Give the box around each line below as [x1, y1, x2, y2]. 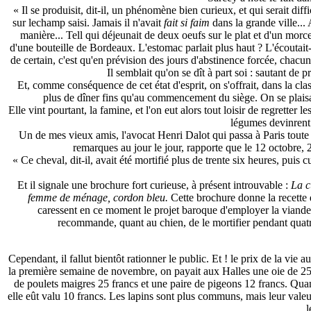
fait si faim [163, 17, 210, 28]
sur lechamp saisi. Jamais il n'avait [12, 17, 164, 28]
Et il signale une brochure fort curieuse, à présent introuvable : [17, 179, 291, 191]
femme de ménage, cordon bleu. [27, 192, 168, 203]
